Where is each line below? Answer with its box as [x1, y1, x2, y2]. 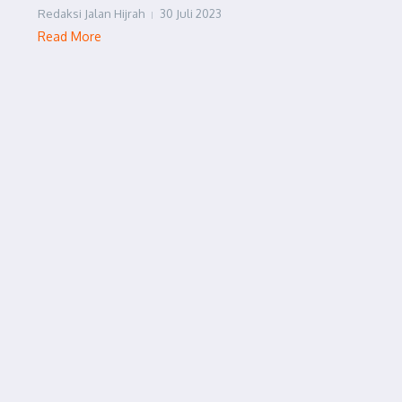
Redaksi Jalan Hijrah [38, 6, 144, 21]
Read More [38, 29, 101, 44]
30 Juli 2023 [160, 6, 222, 21]
